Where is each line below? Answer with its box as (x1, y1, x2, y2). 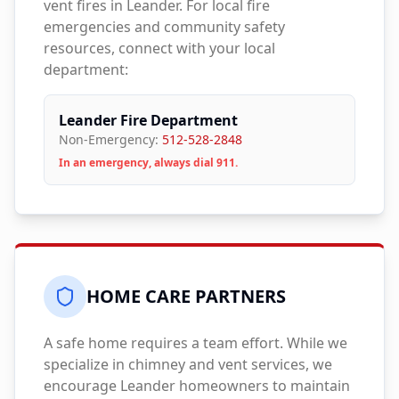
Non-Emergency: (59, 131, 162, 148)
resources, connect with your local (44, 38, 275, 58)
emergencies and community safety (44, 17, 285, 37)
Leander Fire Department (59, 110, 238, 130)
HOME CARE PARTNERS (86, 284, 286, 308)
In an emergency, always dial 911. (59, 155, 238, 170)
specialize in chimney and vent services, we (44, 354, 332, 374)
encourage (44, 376, 120, 395)
